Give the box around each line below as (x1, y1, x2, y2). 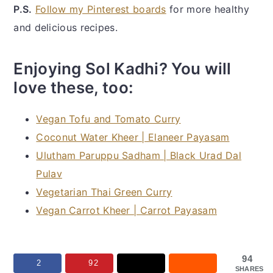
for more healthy (166, 2, 249, 15)
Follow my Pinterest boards (35, 2, 166, 15)
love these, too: (13, 77, 134, 97)
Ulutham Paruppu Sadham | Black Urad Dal (36, 149, 242, 161)
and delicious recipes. (13, 21, 118, 34)
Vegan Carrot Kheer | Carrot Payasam (36, 204, 217, 216)
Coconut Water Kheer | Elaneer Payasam (36, 130, 230, 143)
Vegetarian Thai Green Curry (36, 185, 172, 198)
